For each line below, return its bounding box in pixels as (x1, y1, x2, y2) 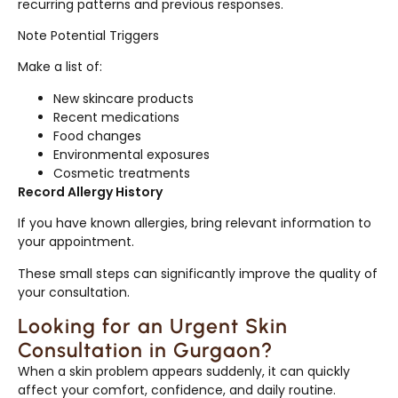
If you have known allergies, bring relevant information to (18, 214, 371, 233)
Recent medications (53, 107, 179, 126)
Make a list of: (18, 58, 102, 76)
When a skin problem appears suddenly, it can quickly (18, 362, 350, 380)
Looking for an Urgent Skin (18, 313, 288, 338)
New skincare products (53, 89, 194, 107)
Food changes (53, 126, 141, 145)
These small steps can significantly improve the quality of (18, 264, 378, 283)
